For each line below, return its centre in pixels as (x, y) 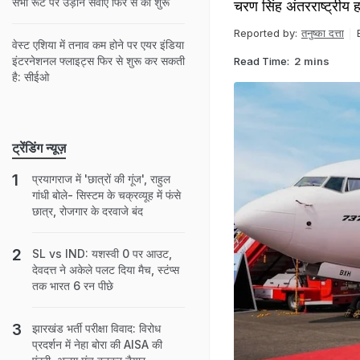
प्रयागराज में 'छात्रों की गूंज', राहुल (101, 179)
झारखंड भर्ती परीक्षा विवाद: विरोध (96, 328)
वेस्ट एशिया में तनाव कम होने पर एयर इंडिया (98, 45)
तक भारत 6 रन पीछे (73, 286)
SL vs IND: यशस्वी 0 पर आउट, (102, 254)
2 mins (312, 61)
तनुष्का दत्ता (323, 33)
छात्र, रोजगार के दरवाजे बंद (88, 211)
